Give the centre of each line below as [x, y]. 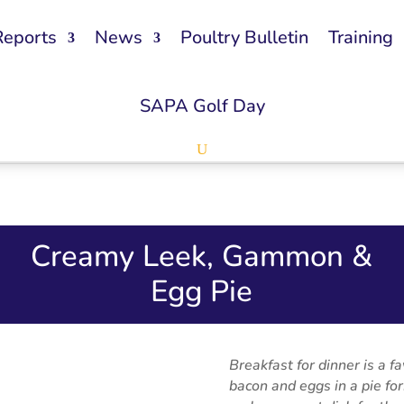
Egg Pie [202, 292]
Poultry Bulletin [244, 38]
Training [361, 38]
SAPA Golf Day [202, 106]
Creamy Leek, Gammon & [202, 257]
